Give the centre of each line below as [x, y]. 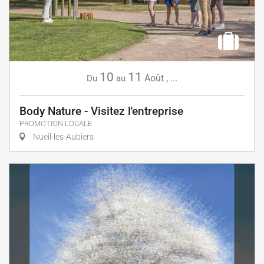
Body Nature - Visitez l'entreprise [101, 111]
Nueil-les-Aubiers [62, 136]
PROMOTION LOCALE [56, 123]
